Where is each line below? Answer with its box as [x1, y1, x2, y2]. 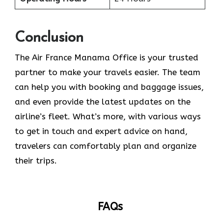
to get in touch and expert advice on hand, [15, 126, 188, 137]
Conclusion [15, 30, 83, 46]
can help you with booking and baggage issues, [15, 82, 204, 92]
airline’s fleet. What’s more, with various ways [15, 111, 201, 122]
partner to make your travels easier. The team [15, 67, 200, 78]
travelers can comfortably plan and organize [15, 141, 196, 151]
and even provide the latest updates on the [15, 97, 191, 107]
